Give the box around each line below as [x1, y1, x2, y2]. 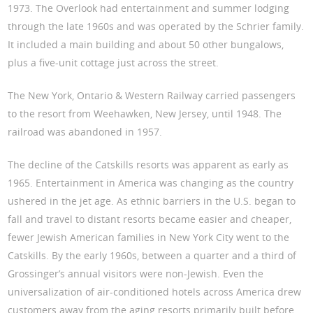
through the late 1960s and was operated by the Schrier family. [8, 20, 305, 34]
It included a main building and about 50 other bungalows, [8, 38, 284, 52]
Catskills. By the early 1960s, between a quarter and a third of [8, 249, 297, 263]
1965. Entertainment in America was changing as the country [8, 176, 294, 190]
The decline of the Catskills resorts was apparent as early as [8, 158, 289, 172]
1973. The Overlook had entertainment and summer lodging [8, 1, 290, 15]
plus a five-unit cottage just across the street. [8, 56, 219, 70]
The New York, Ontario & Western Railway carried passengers [8, 89, 296, 103]
